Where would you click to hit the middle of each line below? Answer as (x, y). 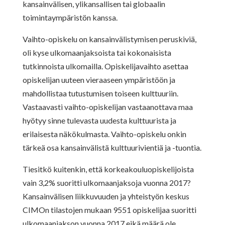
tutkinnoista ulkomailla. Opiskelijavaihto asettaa (105, 66)
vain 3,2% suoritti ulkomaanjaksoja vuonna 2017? (106, 182)
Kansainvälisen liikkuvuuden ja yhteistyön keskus (106, 196)
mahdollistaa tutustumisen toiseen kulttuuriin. (100, 93)
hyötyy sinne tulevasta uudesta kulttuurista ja (99, 120)
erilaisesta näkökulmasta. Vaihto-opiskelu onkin (104, 134)
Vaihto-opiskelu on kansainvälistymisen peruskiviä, (109, 39)
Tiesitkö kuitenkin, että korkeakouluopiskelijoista (108, 169)
